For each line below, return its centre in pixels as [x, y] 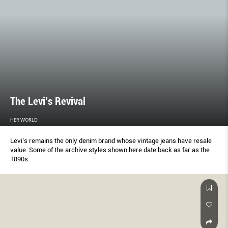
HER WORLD [24, 120]
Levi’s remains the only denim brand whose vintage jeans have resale [111, 141]
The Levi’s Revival [48, 102]
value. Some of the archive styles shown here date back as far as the [110, 150]
